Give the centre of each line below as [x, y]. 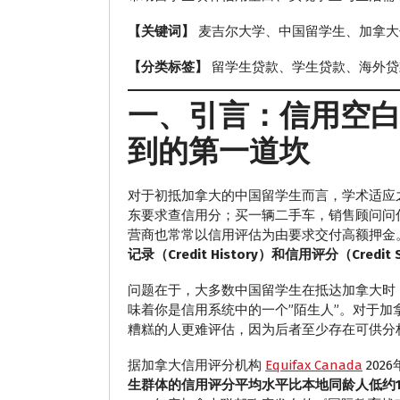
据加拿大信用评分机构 [196, 365]
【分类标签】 [168, 67]
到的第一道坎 [219, 151]
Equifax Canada [314, 365]
